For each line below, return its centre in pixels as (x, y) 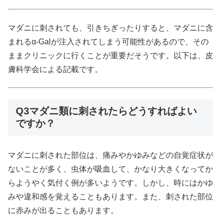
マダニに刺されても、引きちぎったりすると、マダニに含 (110, 28)
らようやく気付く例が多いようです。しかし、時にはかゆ (110, 183)
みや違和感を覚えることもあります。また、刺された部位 (110, 196)
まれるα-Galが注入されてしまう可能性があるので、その (108, 41)
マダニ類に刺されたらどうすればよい (113, 111)
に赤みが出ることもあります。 (63, 210)
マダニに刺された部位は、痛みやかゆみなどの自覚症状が (110, 155)
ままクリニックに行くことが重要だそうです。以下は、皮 (110, 55)
